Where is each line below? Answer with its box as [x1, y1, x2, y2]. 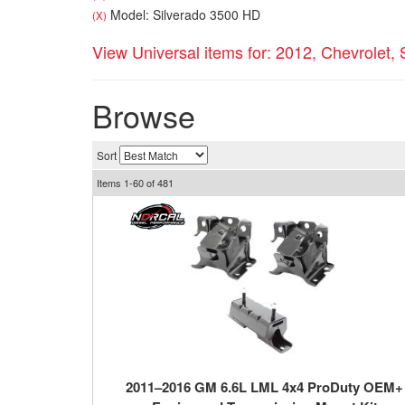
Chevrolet [321, 40, 391, 64]
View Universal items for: [92, 40, 276, 64]
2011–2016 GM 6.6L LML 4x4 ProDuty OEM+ [126, 377, 403, 398]
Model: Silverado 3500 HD [107, 5, 260, 24]
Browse [92, 93, 195, 138]
